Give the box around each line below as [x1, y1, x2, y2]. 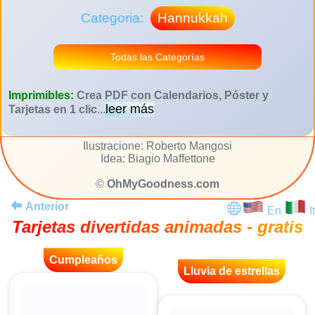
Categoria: [80, 11, 147, 26]
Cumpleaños [49, 254, 117, 266]
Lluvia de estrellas [184, 264, 280, 277]
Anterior [25, 200, 69, 213]
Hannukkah [157, 11, 228, 26]
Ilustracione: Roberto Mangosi [83, 140, 232, 153]
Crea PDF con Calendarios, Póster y [77, 89, 269, 102]
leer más [105, 102, 154, 117]
